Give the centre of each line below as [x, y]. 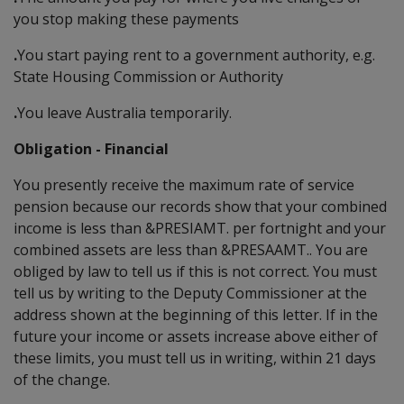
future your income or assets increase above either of [196, 336]
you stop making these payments [126, 18]
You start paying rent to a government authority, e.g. [196, 55]
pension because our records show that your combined [200, 206]
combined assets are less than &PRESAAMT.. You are [191, 249]
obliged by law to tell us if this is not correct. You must [195, 271]
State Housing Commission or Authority [148, 76]
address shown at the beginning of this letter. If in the [196, 314]
